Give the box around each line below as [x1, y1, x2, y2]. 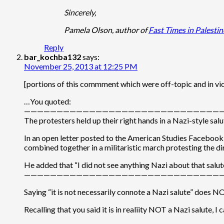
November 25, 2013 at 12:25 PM [24, 61, 137, 71]
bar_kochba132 [24, 51, 81, 61]
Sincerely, [64, 7, 96, 17]
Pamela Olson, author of [64, 24, 148, 34]
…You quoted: [24, 96, 71, 106]
